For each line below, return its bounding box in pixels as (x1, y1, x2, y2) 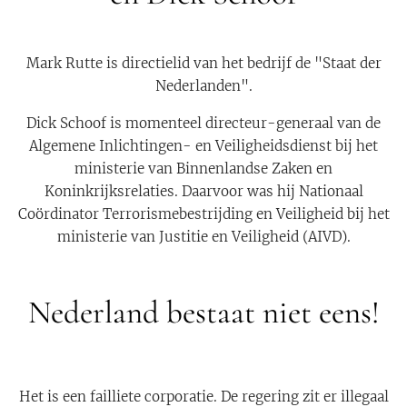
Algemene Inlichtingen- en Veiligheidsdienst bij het (29, 136, 378, 154)
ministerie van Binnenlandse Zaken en (74, 159, 333, 177)
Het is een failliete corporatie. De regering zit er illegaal (18, 387, 389, 405)
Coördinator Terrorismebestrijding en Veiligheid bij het (17, 204, 390, 223)
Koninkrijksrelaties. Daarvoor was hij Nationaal (44, 182, 363, 200)
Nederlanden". (154, 76, 253, 94)
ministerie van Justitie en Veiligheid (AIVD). (56, 227, 351, 245)
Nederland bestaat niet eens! (27, 293, 380, 332)
